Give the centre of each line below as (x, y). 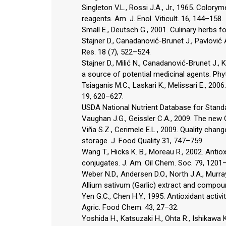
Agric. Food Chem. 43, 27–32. (130, 207)
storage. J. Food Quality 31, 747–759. (143, 140)
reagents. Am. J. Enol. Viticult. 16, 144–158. (152, 18)
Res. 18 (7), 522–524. (116, 52)
